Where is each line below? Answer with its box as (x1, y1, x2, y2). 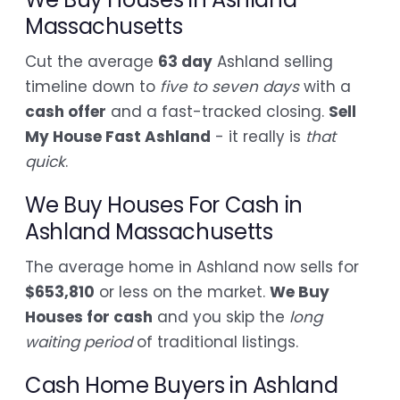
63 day (158, 51, 212, 73)
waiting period (25, 331, 132, 354)
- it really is (211, 126, 305, 148)
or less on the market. (95, 281, 270, 304)
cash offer (25, 101, 106, 123)
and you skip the (153, 306, 289, 329)
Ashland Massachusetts (25, 217, 273, 247)
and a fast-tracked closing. (106, 101, 329, 123)
